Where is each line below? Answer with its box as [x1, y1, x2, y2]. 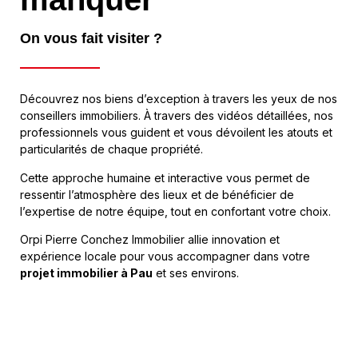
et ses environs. [153, 266, 239, 280]
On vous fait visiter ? [20, 30, 162, 47]
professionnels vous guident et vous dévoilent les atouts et [20, 125, 332, 140]
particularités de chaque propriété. [20, 142, 203, 157]
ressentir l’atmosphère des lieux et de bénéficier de [20, 187, 294, 201]
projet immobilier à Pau [20, 266, 153, 280]
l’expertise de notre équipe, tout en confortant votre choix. [20, 204, 331, 218]
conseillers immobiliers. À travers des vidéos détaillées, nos [20, 109, 333, 123]
